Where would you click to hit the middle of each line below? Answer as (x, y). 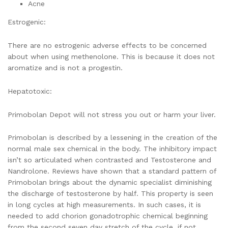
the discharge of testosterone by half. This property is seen (110, 194)
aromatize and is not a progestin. (65, 68)
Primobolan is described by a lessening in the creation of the (112, 138)
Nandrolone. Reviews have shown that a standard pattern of (112, 171)
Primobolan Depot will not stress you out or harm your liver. (112, 114)
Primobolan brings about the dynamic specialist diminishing (110, 182)
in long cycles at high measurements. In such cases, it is (104, 205)
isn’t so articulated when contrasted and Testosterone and (109, 160)
